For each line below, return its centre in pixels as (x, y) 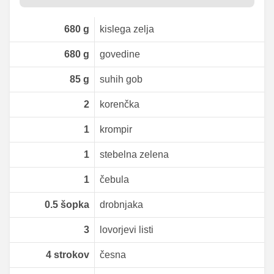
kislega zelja (127, 29)
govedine (120, 54)
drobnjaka (121, 205)
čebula (114, 180)
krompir (116, 130)
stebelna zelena (134, 155)
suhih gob (121, 80)
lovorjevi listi (126, 230)
